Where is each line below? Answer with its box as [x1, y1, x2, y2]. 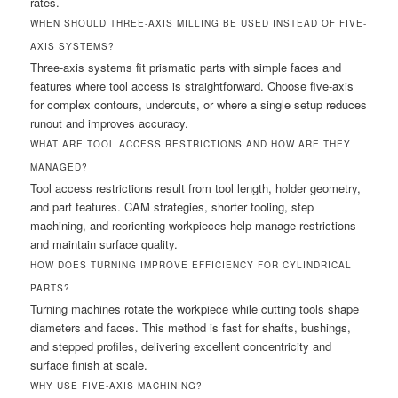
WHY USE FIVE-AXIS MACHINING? [30, 378, 203, 392]
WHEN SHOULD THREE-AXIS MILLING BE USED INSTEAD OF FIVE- [30, 16, 368, 29]
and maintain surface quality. [30, 235, 179, 252]
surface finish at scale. [30, 355, 148, 373]
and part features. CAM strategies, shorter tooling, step [30, 197, 314, 215]
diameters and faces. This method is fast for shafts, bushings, [30, 318, 352, 336]
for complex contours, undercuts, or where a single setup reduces [30, 95, 368, 113]
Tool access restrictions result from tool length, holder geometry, [30, 179, 362, 196]
